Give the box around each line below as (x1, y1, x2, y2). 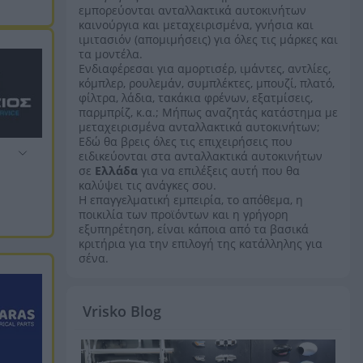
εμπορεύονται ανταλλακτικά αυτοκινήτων (79, 2, 306, 18)
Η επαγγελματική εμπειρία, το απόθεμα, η (79, 192, 303, 207)
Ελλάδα (95, 163, 138, 178)
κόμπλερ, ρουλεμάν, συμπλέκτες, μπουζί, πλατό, (79, 75, 335, 91)
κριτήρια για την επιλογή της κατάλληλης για (79, 236, 322, 251)
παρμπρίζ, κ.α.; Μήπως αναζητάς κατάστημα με (79, 105, 338, 120)
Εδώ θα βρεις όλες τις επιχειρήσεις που (79, 134, 293, 149)
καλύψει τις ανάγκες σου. (79, 177, 216, 193)
